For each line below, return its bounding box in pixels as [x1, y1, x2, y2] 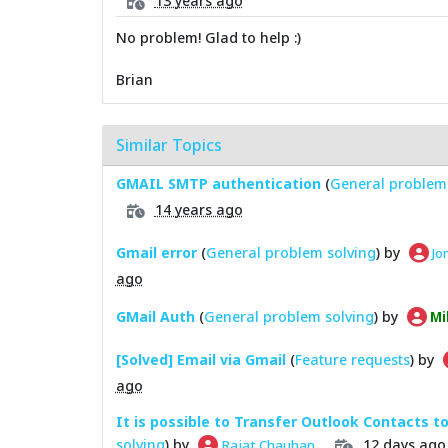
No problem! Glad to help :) [115, 28, 301, 48]
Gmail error [115, 242, 197, 262]
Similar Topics [115, 134, 222, 157]
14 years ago [154, 199, 243, 219]
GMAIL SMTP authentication [115, 174, 321, 194]
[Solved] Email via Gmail [115, 349, 286, 369]
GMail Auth [115, 306, 195, 326]
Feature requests [294, 349, 410, 369]
